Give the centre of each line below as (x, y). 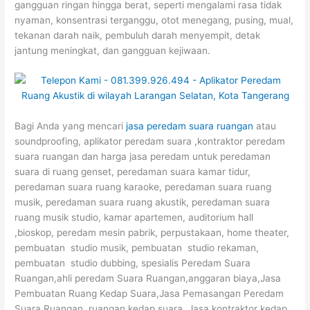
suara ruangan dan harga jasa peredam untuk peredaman (143, 157)
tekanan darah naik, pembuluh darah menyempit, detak (138, 35)
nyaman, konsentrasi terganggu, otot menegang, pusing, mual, (154, 20)
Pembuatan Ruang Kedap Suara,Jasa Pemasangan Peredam (149, 294)
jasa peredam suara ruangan (190, 126)
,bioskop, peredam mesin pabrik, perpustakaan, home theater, (152, 233)
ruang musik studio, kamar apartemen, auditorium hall (134, 218)
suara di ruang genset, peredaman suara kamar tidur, (133, 172)
